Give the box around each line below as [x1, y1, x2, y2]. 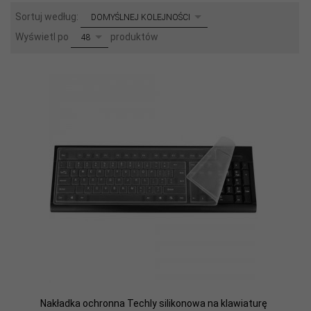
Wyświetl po [15, 31, 71, 43]
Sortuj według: [15, 11, 81, 23]
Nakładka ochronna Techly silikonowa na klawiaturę [40, 298, 267, 310]
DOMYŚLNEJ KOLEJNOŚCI [91, 12, 190, 23]
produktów [108, 31, 158, 43]
